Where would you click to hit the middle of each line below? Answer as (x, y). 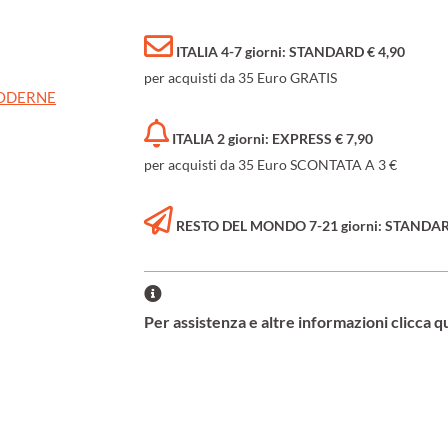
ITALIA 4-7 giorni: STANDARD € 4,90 (290, 52)
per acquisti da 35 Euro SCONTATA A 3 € (270, 165)
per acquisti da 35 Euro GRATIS (240, 78)
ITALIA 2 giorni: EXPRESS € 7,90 (272, 139)
